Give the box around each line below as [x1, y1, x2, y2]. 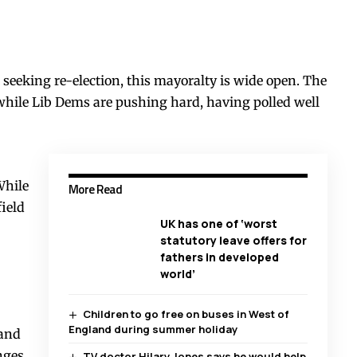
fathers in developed [159, 249, 279, 265]
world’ [159, 266, 195, 282]
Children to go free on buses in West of [83, 307, 290, 322]
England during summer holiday [68, 322, 237, 337]
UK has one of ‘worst [159, 216, 277, 232]
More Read [68, 180, 123, 199]
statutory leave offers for [159, 233, 307, 249]
